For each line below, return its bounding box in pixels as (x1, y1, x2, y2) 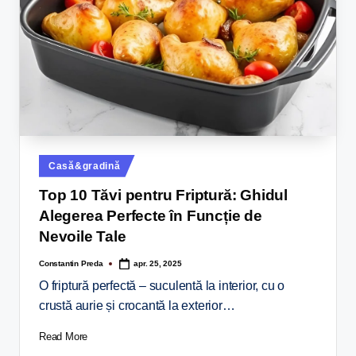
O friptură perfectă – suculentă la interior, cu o (39, 279, 285, 293)
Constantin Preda (39, 258, 103, 268)
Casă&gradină (48, 160, 121, 172)
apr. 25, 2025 (133, 258, 182, 268)
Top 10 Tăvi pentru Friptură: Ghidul (39, 187, 288, 204)
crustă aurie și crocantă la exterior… (39, 299, 235, 313)
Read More (39, 331, 88, 343)
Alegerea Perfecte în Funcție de (39, 207, 262, 225)
